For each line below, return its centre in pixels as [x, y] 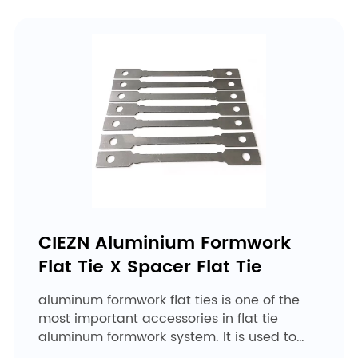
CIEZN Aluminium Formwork [164, 243]
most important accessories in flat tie [158, 318]
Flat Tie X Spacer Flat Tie [150, 267]
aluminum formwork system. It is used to [167, 337]
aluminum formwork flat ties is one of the [169, 300]
